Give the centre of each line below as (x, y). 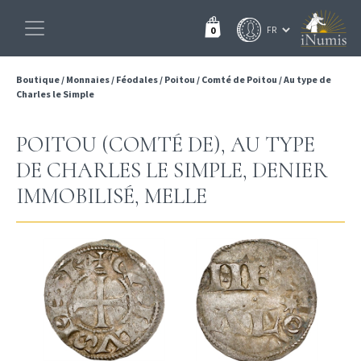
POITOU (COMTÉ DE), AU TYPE (166, 145)
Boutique (39, 79)
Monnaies (88, 79)
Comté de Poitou (239, 79)
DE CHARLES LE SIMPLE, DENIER (172, 170)
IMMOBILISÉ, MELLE (112, 196)
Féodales (137, 79)
